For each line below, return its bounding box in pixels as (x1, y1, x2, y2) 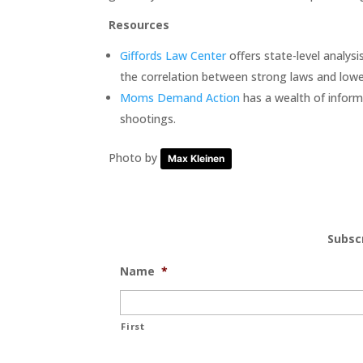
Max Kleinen (168, 152, 225, 165)
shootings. (120, 111, 177, 127)
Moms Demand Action (120, 90, 241, 106)
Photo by (109, 150, 161, 166)
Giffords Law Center (120, 48, 227, 64)
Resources (109, 17, 170, 33)
